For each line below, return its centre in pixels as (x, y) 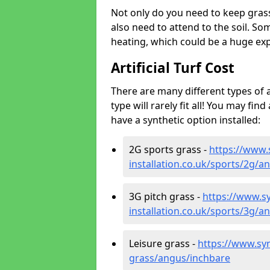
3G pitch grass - (166, 196)
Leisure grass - (163, 243)
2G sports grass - (169, 149)
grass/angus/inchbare (180, 258)
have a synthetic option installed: (186, 120)
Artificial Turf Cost (173, 68)
